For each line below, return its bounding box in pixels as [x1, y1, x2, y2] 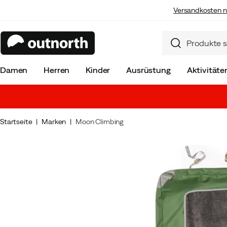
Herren [44, 65, 70, 74]
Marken [42, 118, 66, 126]
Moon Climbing [75, 118, 124, 126]
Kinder [86, 65, 110, 74]
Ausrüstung [126, 65, 171, 74]
